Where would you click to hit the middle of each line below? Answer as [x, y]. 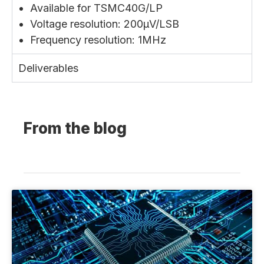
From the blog [75, 128]
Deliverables [48, 68]
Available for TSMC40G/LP [96, 8]
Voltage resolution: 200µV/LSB [105, 24]
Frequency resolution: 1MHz [98, 40]
